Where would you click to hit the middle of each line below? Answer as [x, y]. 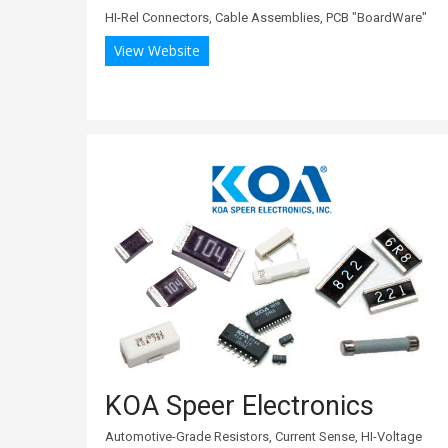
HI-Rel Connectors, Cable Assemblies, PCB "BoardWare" [266, 17]
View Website [157, 50]
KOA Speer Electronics [239, 405]
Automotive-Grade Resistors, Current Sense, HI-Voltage [263, 436]
